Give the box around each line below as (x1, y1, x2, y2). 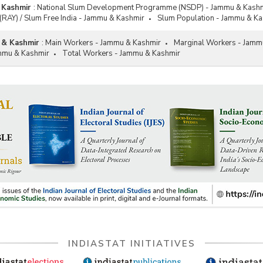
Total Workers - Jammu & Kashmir (62, 48, 180, 59)
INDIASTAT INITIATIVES (68, 238, 195, 249)
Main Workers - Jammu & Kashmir (45, 38, 161, 48)
